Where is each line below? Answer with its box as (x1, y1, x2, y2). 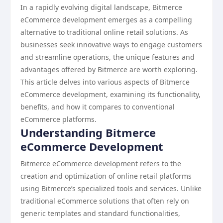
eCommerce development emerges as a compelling (20, 15, 192, 24)
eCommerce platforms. (20, 114, 97, 124)
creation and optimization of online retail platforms (20, 171, 192, 181)
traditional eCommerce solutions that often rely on (20, 196, 189, 206)
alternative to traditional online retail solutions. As (20, 27, 188, 37)
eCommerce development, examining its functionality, (20, 90, 201, 99)
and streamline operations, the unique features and (20, 52, 195, 62)
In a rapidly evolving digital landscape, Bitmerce (20, 2, 182, 12)
